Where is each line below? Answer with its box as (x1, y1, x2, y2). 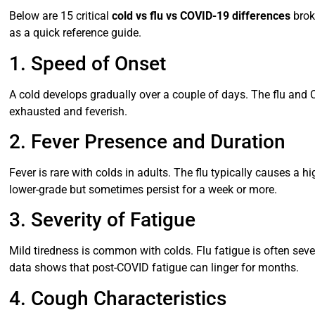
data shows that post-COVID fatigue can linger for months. (9, 261, 300, 275)
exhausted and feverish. (9, 104, 128, 118)
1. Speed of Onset (9, 51, 167, 75)
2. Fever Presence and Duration (9, 129, 286, 153)
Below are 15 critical (9, 9, 112, 23)
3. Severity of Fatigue (9, 208, 196, 232)
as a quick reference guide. (9, 26, 142, 40)
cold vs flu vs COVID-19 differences (112, 9, 291, 23)
